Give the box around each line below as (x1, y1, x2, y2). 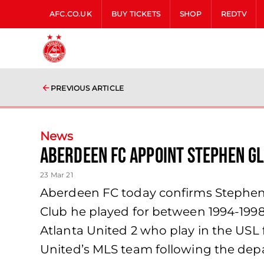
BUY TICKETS (111, 9, 161, 18)
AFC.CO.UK (49, 9, 92, 18)
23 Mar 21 (40, 170, 73, 179)
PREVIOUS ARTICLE (51, 84, 124, 93)
